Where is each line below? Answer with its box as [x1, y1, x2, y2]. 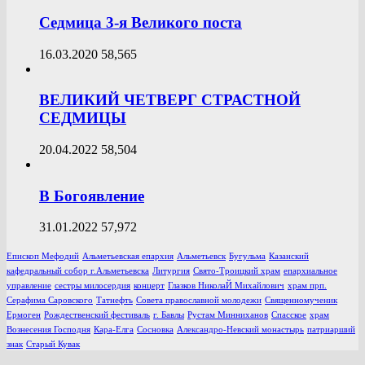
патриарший [307, 325, 355, 335]
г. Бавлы [153, 310, 184, 320]
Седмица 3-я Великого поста [39, 13, 242, 31]
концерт [134, 281, 165, 291]
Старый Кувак [26, 340, 80, 350]
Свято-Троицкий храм [193, 266, 280, 276]
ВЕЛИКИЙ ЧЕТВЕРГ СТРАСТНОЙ [39, 91, 301, 109]
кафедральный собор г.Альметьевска [7, 266, 149, 276]
